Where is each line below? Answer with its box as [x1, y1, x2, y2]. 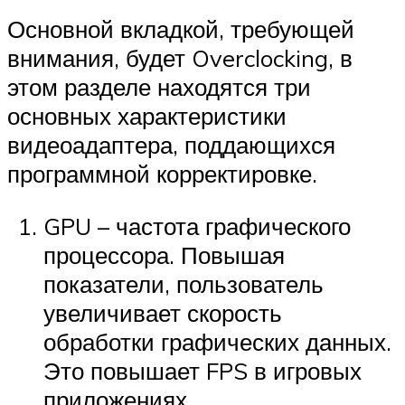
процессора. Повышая [43, 240, 285, 269]
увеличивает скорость [43, 297, 282, 327]
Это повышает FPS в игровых [43, 355, 362, 385]
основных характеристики [7, 101, 287, 131]
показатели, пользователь [43, 268, 324, 298]
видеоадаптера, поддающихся [7, 130, 335, 160]
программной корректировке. [7, 159, 317, 189]
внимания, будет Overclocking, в [7, 43, 353, 73]
